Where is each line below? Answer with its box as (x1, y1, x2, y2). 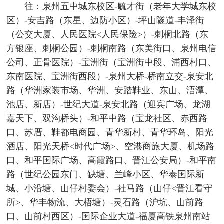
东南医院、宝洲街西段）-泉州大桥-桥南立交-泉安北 (6, 71, 214, 82)
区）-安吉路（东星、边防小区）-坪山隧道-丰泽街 (6, 15, 205, 26)
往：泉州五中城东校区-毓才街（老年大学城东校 (24, 1, 216, 12)
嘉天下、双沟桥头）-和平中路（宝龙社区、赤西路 (6, 113, 208, 124)
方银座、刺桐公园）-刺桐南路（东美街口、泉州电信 (6, 43, 217, 54)
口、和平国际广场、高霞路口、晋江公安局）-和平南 (6, 155, 217, 166)
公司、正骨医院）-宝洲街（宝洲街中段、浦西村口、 (6, 57, 217, 68)
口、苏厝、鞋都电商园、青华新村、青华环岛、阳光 (6, 127, 214, 138)
